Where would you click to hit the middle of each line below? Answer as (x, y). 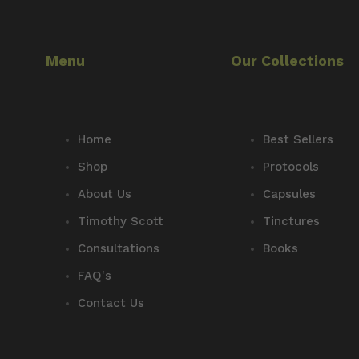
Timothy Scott (121, 221)
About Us (105, 194)
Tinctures (292, 221)
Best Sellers (298, 139)
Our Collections (288, 60)
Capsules (290, 194)
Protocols (291, 166)
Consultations (119, 248)
